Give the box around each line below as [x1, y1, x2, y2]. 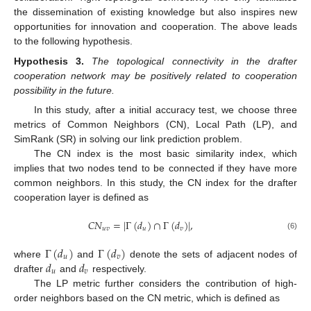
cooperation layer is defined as [14, 191, 149, 203]
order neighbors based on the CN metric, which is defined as [14, 292, 280, 303]
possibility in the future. [14, 84, 115, 96]
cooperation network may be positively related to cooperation [14, 69, 297, 81]
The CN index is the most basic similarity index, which [33, 147, 297, 159]
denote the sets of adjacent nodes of [126, 248, 298, 260]
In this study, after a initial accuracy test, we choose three [33, 103, 297, 115]
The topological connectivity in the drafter [92, 55, 298, 67]
